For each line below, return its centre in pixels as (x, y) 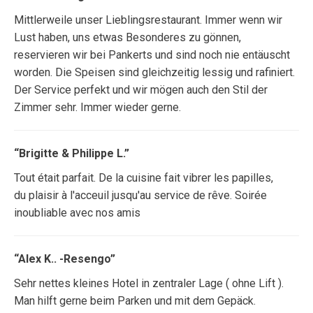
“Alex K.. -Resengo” (65, 259)
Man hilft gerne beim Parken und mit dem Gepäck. (135, 301)
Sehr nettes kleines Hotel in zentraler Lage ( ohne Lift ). (149, 283)
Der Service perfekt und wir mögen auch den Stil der (141, 90)
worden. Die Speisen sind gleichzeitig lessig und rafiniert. (154, 72)
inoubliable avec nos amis (77, 213)
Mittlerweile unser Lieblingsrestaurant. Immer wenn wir (148, 20)
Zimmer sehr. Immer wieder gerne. (97, 107)
